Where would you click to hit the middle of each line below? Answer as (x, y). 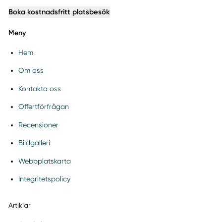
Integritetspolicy (44, 179)
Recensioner (38, 125)
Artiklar (19, 205)
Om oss (31, 71)
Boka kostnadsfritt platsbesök (59, 12)
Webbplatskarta (44, 161)
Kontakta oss (39, 88)
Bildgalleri (34, 143)
